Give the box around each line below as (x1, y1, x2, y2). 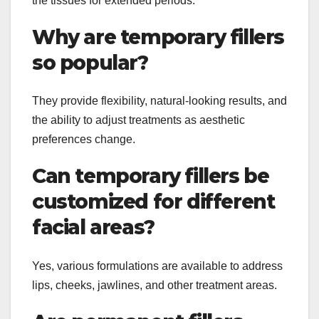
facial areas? (32, 215, 155, 240)
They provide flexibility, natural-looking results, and (32, 95, 287, 108)
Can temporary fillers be (32, 164, 269, 189)
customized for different (32, 189, 275, 214)
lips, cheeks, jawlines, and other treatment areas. (32, 278, 277, 291)
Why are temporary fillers (32, 25, 285, 50)
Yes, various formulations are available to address (32, 259, 283, 272)
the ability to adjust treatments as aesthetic (32, 114, 245, 127)
